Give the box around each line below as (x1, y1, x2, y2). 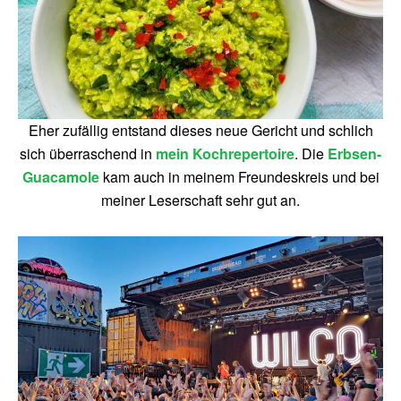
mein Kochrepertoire (156, 143, 294, 164)
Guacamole (21, 166, 99, 187)
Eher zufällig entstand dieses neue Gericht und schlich (28, 120, 373, 141)
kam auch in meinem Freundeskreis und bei (98, 166, 380, 187)
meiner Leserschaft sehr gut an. (101, 190, 300, 210)
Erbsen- (328, 143, 381, 164)
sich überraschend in (20, 143, 156, 164)
